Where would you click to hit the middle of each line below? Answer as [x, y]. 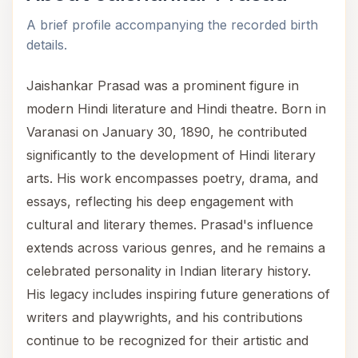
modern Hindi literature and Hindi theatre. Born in [176, 109]
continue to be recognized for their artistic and [167, 340]
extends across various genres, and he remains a [176, 248]
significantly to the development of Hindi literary [171, 155]
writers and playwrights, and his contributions [165, 317]
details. [47, 45]
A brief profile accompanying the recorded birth [172, 25]
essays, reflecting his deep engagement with [160, 201]
